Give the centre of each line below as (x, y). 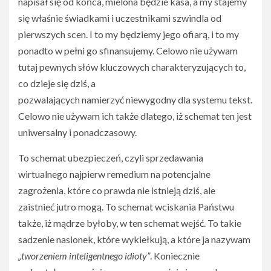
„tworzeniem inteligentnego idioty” (84, 256)
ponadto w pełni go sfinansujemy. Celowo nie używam (128, 51)
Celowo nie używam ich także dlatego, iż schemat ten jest (135, 116)
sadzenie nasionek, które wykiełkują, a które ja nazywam (134, 239)
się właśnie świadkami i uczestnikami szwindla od (120, 18)
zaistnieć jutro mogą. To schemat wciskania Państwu (126, 207)
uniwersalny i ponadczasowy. (77, 132)
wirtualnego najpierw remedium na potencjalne (114, 174)
